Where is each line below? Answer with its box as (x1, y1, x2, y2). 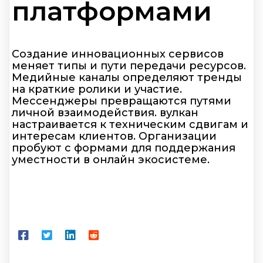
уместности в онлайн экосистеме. (12, 153, 210, 166)
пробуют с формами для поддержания (12, 141, 235, 154)
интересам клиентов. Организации (12, 129, 217, 143)
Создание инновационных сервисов (12, 47, 224, 60)
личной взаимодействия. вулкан (12, 106, 198, 119)
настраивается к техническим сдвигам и (12, 117, 248, 131)
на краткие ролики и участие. (12, 82, 182, 96)
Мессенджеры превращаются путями (12, 94, 231, 107)
